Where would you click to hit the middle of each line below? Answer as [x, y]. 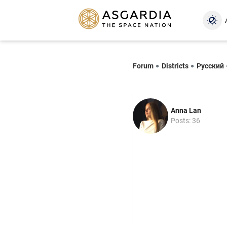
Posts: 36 [185, 120]
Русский [210, 66]
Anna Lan [186, 110]
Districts [175, 66]
